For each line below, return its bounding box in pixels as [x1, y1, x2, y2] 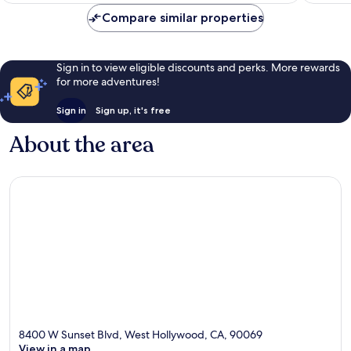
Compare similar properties [102, 9, 263, 25]
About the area [9, 129, 154, 160]
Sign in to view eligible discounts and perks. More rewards [56, 60, 340, 74]
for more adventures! [56, 74, 160, 89]
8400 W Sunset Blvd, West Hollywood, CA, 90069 [19, 327, 262, 342]
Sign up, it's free [95, 103, 171, 116]
